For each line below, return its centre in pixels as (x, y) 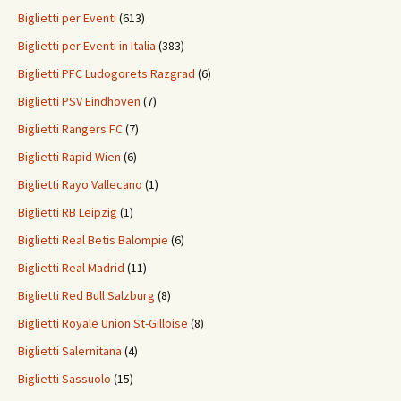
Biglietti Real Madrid (71, 268)
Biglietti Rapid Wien (69, 157)
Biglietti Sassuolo (64, 379)
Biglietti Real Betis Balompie (93, 240)
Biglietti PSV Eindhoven (79, 102)
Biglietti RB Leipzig (68, 213)
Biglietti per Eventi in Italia (87, 46)
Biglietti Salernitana (70, 351)
